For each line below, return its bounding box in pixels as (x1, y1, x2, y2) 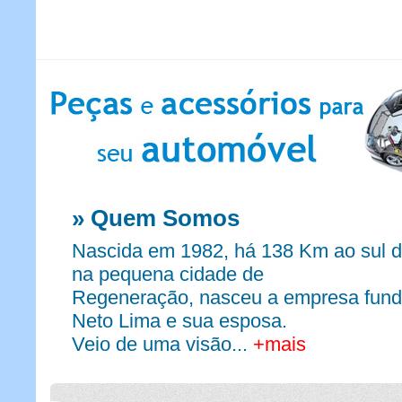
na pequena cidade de (72, 263, 264, 286)
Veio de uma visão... (72, 333, 253, 356)
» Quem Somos (72, 205, 240, 231)
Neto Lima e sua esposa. (72, 310, 287, 333)
